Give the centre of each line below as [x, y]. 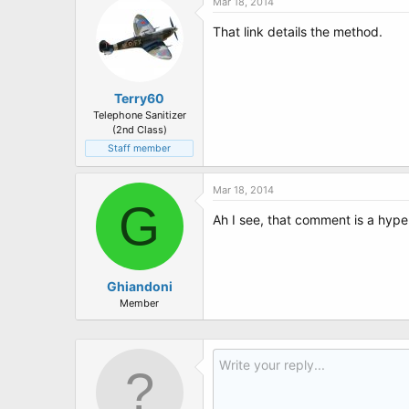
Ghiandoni [139, 286]
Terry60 [139, 98]
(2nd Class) [139, 130]
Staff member [139, 148]
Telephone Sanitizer [139, 115]
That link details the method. [298, 31]
